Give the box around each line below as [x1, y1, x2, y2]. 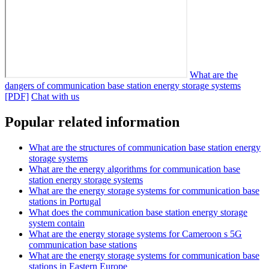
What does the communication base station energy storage [29, 207, 247, 217]
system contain [29, 217, 85, 228]
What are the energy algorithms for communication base [29, 163, 240, 174]
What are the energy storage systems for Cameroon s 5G [29, 228, 242, 239]
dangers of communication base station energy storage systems [5, 80, 241, 91]
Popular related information [5, 114, 180, 130]
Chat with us [31, 91, 79, 102]
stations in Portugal [29, 196, 101, 207]
